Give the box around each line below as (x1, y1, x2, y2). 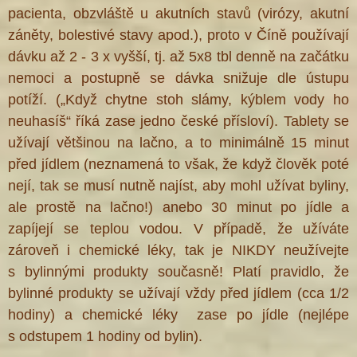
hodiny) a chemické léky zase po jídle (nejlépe (8, 307, 349, 324)
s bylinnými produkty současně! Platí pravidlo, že (8, 264, 349, 280)
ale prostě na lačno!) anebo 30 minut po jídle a (8, 199, 349, 216)
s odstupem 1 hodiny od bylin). (8, 328, 202, 345)
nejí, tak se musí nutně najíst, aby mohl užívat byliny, (8, 178, 349, 194)
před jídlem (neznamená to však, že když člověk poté (8, 156, 349, 173)
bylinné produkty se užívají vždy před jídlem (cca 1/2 (8, 285, 349, 302)
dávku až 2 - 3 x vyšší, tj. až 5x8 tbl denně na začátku (8, 49, 349, 65)
